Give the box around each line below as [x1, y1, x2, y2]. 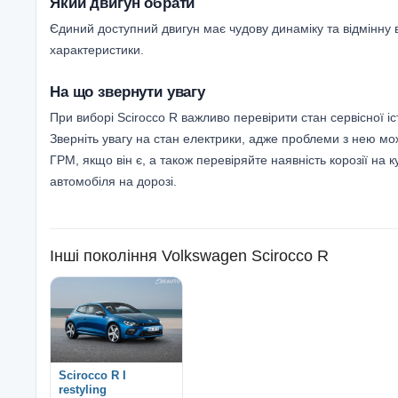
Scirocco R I [59, 368, 126, 382]
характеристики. [50, 43, 144, 58]
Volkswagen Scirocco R [162, 246, 329, 265]
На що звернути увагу [50, 82, 205, 100]
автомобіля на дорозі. [50, 174, 177, 189]
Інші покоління [50, 246, 157, 265]
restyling [59, 382, 107, 396]
